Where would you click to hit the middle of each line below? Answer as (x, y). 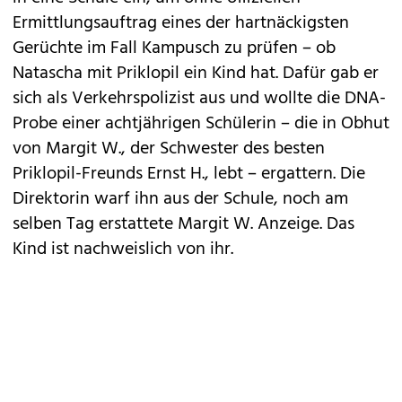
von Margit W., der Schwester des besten (169, 149)
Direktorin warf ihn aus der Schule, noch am (180, 199)
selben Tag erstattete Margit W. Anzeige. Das (184, 224)
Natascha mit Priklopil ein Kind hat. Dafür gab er (196, 74)
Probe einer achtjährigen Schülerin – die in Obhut (201, 124)
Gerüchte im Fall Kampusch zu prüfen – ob (174, 48)
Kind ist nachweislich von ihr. (123, 249)
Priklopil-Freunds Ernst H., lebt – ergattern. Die (189, 174)
